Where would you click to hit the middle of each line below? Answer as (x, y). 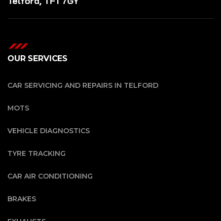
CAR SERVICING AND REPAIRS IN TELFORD (83, 86)
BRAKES (22, 199)
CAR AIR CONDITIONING (50, 176)
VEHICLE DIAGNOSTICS (49, 131)
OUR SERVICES (38, 59)
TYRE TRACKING (37, 154)
